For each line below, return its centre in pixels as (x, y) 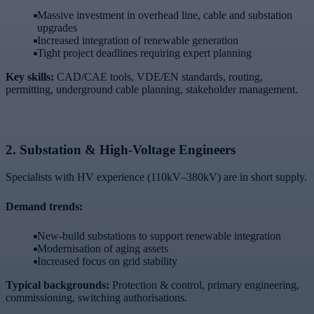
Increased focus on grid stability (107, 261)
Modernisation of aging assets (103, 249)
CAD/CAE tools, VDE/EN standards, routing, (158, 77)
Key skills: (30, 77)
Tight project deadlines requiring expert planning (144, 53)
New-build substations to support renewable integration (159, 236)
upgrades (57, 28)
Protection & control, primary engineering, (204, 285)
